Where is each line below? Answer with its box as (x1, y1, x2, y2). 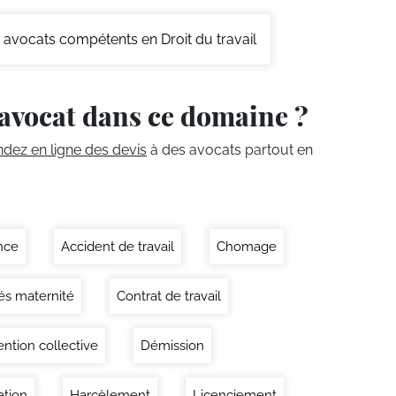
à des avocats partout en (147, 141, 313, 158)
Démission (141, 338, 204, 354)
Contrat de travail (117, 288, 221, 304)
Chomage (217, 239, 277, 255)
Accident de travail (61, 239, 174, 255)
